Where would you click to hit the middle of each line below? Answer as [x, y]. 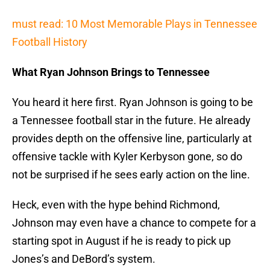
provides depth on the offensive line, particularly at [132, 139]
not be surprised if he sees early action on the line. [131, 175]
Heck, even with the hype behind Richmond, [116, 205]
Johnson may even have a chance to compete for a [134, 223]
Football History [50, 42]
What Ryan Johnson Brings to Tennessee [111, 72]
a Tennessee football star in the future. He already [131, 121]
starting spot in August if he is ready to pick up [121, 241]
